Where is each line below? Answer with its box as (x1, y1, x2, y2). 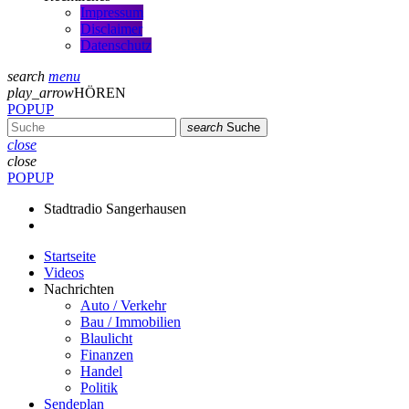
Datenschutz (80, 37, 152, 54)
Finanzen (80, 347, 133, 363)
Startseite (44, 248, 96, 265)
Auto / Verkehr (80, 298, 166, 314)
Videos (44, 265, 84, 281)
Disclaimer (80, 21, 142, 37)
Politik (80, 380, 118, 396)
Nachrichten (44, 281, 114, 298)
